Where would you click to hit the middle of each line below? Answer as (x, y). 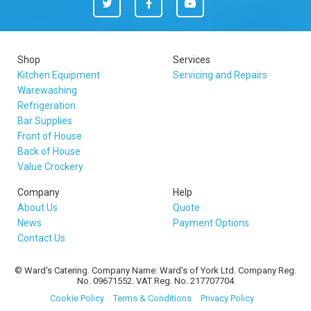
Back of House (49, 151)
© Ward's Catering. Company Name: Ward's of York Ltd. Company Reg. (155, 270)
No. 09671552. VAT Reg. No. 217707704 (155, 281)
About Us (37, 208)
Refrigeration (47, 106)
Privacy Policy (227, 298)
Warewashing (47, 90)
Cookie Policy (77, 298)
